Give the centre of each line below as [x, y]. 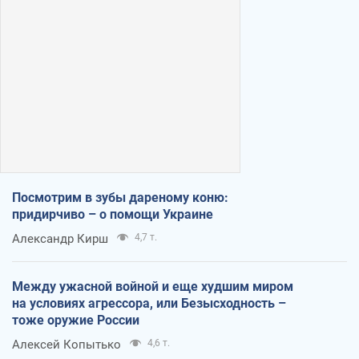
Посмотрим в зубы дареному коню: [120, 198]
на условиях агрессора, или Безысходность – [149, 304]
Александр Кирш [60, 239]
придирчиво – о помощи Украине [113, 215]
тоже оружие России [76, 321]
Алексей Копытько [67, 345]
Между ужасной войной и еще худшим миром [153, 287]
